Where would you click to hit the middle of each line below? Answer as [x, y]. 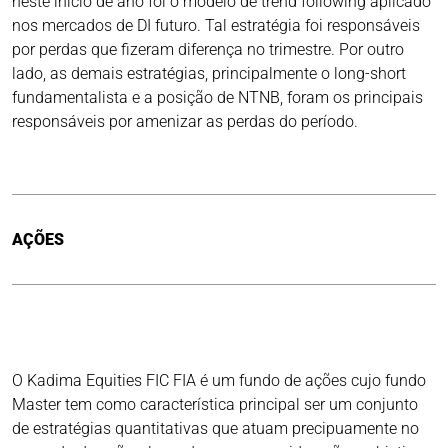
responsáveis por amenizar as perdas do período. [185, 122]
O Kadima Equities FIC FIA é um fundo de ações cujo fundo [219, 381]
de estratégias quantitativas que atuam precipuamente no [215, 429]
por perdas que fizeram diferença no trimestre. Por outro [208, 50]
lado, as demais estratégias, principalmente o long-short [209, 74]
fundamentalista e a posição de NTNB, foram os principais [217, 98]
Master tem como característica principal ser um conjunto [215, 405]
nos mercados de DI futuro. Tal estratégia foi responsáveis [216, 26]
